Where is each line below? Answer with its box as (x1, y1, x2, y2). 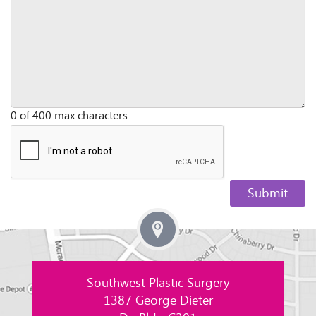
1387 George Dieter (103, 291, 213, 312)
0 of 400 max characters (11, 107, 128, 126)
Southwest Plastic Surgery (86, 274, 230, 294)
